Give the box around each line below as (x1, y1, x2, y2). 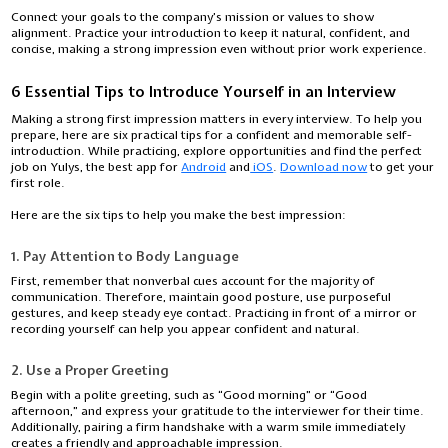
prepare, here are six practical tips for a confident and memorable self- (11, 127, 413, 144)
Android (181, 159, 227, 176)
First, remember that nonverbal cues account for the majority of (11, 273, 376, 290)
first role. (11, 175, 66, 192)
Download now (280, 159, 368, 176)
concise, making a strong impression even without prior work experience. (11, 41, 428, 57)
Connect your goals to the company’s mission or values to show (11, 9, 375, 25)
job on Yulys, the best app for (11, 159, 182, 176)
